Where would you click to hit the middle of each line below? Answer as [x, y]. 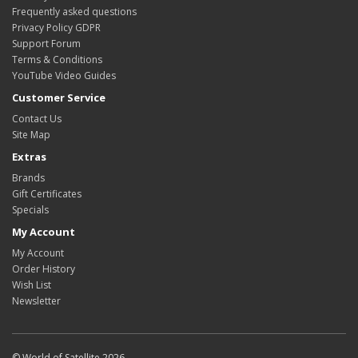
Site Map [31, 135]
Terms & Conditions [57, 60]
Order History [44, 269]
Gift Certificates [47, 194]
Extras [29, 157]
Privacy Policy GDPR [56, 28]
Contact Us [37, 119]
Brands [28, 178]
